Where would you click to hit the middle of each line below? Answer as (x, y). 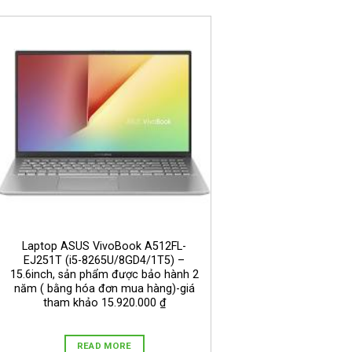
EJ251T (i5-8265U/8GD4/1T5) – (104, 260)
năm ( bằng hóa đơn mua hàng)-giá (104, 288)
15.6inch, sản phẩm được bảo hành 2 (104, 274)
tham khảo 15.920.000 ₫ (104, 302)
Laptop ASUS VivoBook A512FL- (104, 246)
